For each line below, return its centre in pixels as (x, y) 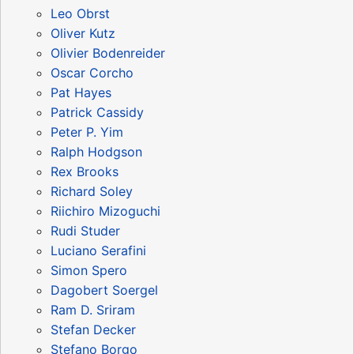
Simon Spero (89, 270)
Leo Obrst (80, 13)
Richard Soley (92, 191)
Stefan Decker (93, 329)
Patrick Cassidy (97, 112)
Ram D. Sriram (93, 309)
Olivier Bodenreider (108, 53)
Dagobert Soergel (104, 290)
